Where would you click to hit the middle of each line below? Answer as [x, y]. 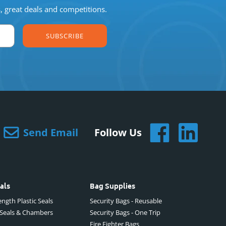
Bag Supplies [112, 188]
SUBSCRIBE [65, 36]
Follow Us [118, 132]
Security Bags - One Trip [125, 212]
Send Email [51, 132]
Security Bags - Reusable [126, 201]
